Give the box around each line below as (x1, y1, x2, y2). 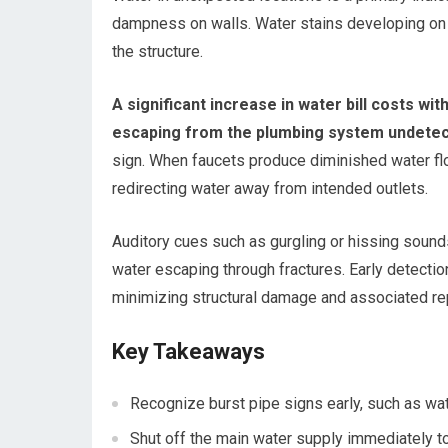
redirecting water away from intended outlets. (112, 179, 428, 198)
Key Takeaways (112, 339, 265, 364)
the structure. (112, 42, 203, 61)
